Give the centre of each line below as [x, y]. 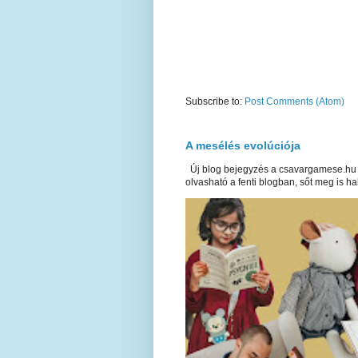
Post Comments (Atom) [294, 102]
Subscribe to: [215, 102]
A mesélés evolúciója [243, 146]
